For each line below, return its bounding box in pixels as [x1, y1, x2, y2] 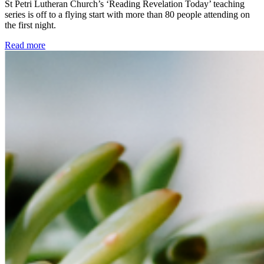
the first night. [5, 19, 56, 30]
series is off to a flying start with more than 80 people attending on [5, 9, 250, 19]
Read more [5, 39, 45, 50]
